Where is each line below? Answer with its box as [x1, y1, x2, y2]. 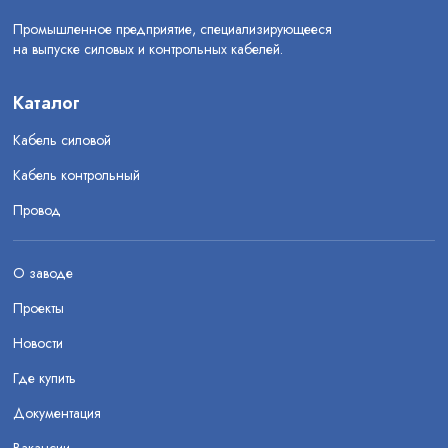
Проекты [13, 298, 64, 318]
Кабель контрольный [13, 165, 140, 185]
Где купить [13, 368, 76, 388]
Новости [13, 333, 63, 353]
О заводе [13, 263, 73, 283]
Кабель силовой [13, 130, 111, 150]
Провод [13, 200, 61, 220]
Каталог [13, 90, 80, 116]
